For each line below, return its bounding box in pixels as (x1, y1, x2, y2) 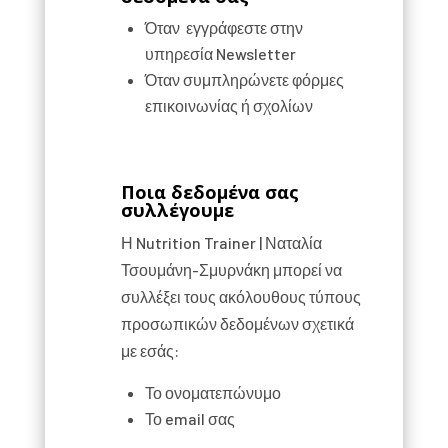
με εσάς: (120, 341, 179, 360)
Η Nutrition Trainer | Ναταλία (120, 233, 322, 252)
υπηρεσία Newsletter (144, 44, 296, 63)
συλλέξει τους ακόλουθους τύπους (120, 287, 361, 306)
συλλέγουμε (120, 198, 234, 222)
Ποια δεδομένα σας (120, 180, 299, 204)
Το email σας (144, 409, 235, 428)
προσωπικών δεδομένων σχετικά (120, 314, 354, 333)
